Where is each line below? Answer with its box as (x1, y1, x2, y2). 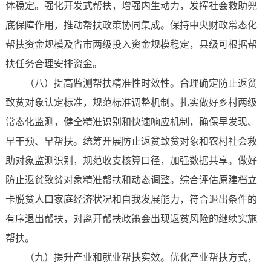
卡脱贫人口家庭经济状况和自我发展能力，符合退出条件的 (5, 194, 257, 205)
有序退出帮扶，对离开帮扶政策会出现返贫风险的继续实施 (5, 214, 257, 224)
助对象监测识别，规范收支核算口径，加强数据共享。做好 (5, 155, 257, 166)
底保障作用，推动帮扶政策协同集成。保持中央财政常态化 (5, 20, 257, 31)
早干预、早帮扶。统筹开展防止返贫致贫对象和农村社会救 (5, 136, 257, 147)
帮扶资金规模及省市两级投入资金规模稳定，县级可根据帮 (5, 39, 257, 50)
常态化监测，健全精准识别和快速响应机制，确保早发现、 (5, 117, 257, 128)
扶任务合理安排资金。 (5, 59, 102, 70)
